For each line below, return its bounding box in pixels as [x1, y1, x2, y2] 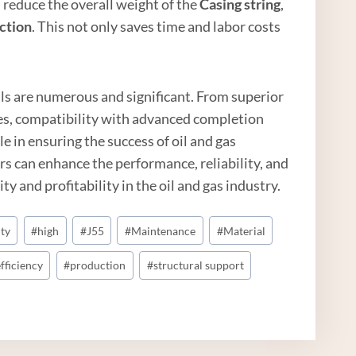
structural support [153, 258, 244, 273]
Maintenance [131, 223, 196, 238]
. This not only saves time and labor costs [32, 17, 281, 35]
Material [222, 223, 265, 238]
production [70, 258, 126, 273]
